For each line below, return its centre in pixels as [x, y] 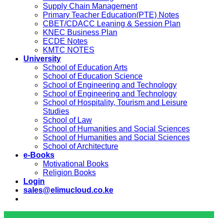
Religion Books [69, 173]
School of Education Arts [85, 68]
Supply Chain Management [90, 6]
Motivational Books [76, 164]
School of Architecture [81, 146]
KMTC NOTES [69, 50]
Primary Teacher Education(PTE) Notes [111, 15]
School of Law [67, 120]
